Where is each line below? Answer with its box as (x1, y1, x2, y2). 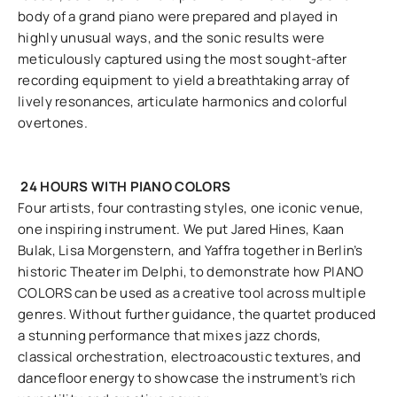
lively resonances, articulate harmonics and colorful (18, 92, 348, 111)
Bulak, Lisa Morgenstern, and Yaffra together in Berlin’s (18, 241, 363, 260)
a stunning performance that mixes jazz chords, (18, 326, 322, 345)
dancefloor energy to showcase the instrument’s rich (18, 369, 356, 387)
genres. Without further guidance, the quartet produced (18, 305, 377, 323)
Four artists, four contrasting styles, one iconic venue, (18, 198, 364, 217)
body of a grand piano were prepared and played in (18, 7, 339, 26)
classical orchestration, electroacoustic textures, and (18, 347, 362, 366)
